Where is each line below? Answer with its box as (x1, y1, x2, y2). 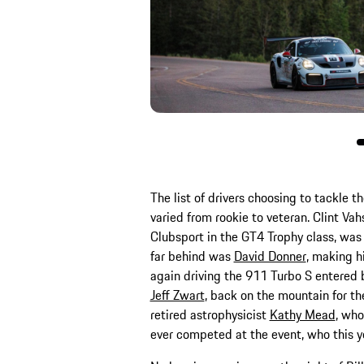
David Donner (233, 245, 306, 266)
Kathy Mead (269, 304, 336, 324)
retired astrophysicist (149, 304, 270, 324)
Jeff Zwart (149, 284, 205, 305)
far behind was (149, 245, 234, 266)
